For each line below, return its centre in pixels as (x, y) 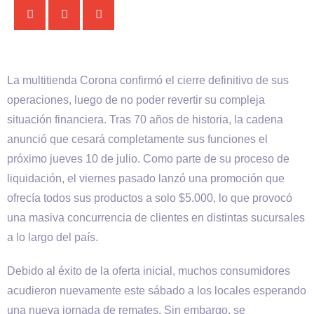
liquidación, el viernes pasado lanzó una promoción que (146, 178)
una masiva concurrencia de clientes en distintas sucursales (156, 218)
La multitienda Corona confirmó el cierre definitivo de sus (148, 80)
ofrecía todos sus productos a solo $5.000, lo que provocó (150, 198)
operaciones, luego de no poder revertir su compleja (136, 100)
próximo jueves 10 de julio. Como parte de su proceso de (148, 159)
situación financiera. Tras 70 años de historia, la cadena (145, 120)
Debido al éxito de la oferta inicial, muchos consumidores (149, 271)
